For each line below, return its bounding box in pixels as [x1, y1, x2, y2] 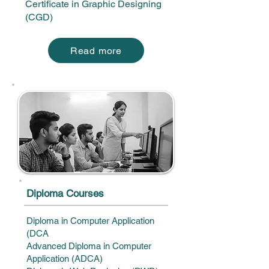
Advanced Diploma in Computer [26, 241, 151, 251]
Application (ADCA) [26, 253, 103, 264]
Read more [70, 44, 122, 56]
